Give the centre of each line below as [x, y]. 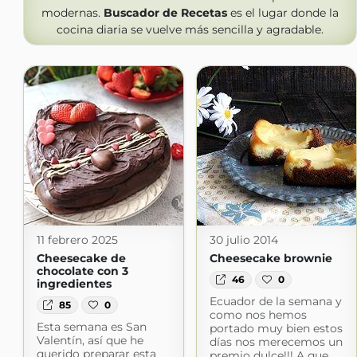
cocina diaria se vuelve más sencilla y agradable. [190, 29]
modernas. [72, 13]
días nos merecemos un [276, 342]
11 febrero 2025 [77, 240]
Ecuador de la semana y [275, 302]
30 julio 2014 [243, 240]
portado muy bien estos [276, 329]
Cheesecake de [81, 258]
